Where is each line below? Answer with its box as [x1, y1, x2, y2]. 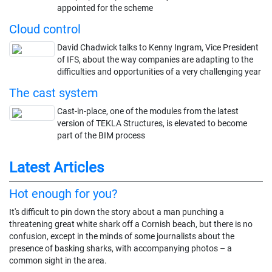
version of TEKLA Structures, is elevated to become [57, 118, 247, 128]
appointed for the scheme [57, 2, 153, 13]
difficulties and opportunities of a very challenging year [57, 66, 261, 76]
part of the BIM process [57, 130, 145, 140]
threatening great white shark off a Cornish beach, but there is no [9, 219, 253, 229]
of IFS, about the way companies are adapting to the [57, 54, 253, 64]
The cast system [9, 85, 98, 100]
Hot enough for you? [9, 186, 117, 201]
